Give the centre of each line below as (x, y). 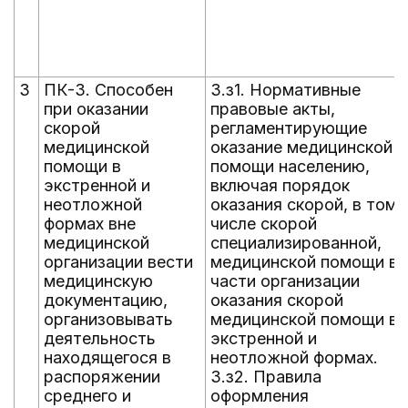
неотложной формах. (294, 357)
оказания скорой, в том (304, 204)
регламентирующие (289, 128)
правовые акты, (273, 109)
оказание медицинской (301, 147)
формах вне (90, 224)
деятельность (100, 338)
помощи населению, (290, 166)
